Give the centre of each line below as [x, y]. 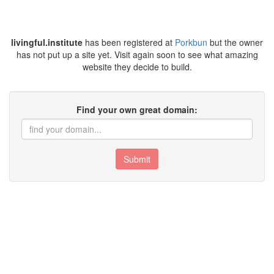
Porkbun [191, 42]
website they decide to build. [137, 67]
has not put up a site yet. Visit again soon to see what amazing [137, 54]
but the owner [235, 42]
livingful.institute [47, 42]
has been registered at [129, 42]
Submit [137, 159]
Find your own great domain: [137, 109]
